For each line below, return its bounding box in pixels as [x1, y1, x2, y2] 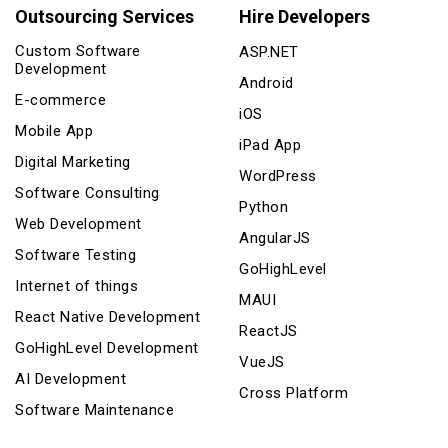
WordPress [239, 166, 317, 185]
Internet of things [15, 276, 138, 295]
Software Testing [15, 245, 136, 264]
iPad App [239, 135, 301, 154]
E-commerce [15, 90, 106, 109]
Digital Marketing [15, 152, 131, 171]
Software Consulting [15, 183, 160, 202]
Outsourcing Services [15, 5, 194, 27]
